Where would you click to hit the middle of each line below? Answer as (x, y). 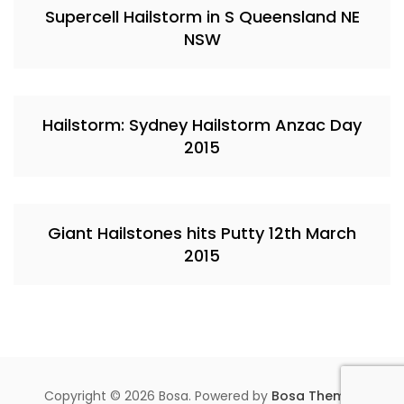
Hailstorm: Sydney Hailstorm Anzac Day (202, 125)
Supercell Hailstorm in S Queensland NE (202, 17)
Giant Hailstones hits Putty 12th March (202, 234)
